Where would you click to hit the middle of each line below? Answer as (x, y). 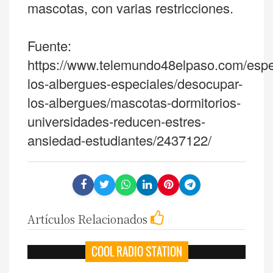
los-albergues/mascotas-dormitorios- (134, 102)
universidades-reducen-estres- (116, 121)
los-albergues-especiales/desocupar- (135, 83)
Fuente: (49, 45)
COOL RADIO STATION (136, 251)
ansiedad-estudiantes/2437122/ (119, 140)
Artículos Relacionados (89, 218)
